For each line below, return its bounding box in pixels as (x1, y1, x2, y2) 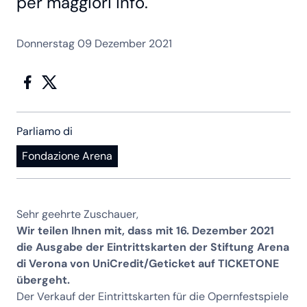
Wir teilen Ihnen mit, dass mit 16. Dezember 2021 (16, 223, 274, 238)
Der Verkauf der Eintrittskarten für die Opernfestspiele (16, 289, 288, 304)
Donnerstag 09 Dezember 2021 (16, 36, 172, 51)
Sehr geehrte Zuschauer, (16, 207, 138, 222)
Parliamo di (16, 124, 73, 139)
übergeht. (16, 273, 73, 288)
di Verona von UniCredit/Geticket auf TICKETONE (16, 256, 279, 271)
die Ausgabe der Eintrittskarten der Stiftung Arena (16, 240, 289, 255)
